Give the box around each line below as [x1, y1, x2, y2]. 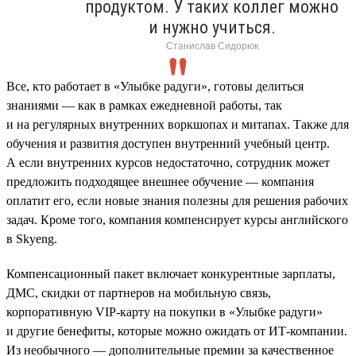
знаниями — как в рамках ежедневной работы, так [6, 98, 282, 112]
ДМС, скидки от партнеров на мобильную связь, [6, 285, 271, 300]
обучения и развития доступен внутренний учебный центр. [6, 136, 330, 150]
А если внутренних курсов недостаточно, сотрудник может [6, 155, 330, 169]
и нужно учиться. [148, 17, 276, 37]
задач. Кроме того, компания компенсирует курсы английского [6, 212, 348, 226]
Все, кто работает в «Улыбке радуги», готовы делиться [6, 79, 304, 93]
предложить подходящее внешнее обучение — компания [6, 174, 314, 188]
